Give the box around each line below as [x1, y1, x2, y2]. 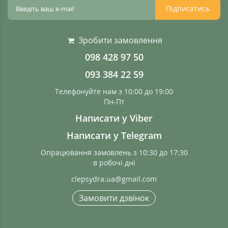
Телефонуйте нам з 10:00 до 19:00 [55, 86, 173, 96]
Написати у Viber [75, 111, 153, 124]
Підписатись [166, 4, 210, 14]
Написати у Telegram [66, 129, 162, 141]
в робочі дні [93, 157, 135, 167]
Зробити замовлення [78, 34, 162, 46]
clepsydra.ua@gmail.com [71, 174, 157, 184]
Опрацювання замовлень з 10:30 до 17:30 [40, 147, 188, 157]
